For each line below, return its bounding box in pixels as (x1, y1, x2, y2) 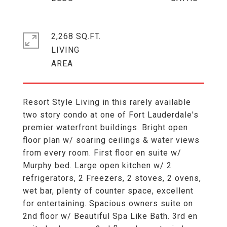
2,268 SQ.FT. (51, 31, 101, 41)
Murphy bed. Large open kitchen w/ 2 (23, 161, 172, 170)
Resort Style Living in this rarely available (23, 97, 191, 107)
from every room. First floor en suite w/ (23, 148, 181, 158)
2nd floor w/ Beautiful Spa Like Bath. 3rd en (23, 211, 198, 221)
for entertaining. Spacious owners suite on (23, 199, 193, 208)
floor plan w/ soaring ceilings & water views (23, 135, 200, 145)
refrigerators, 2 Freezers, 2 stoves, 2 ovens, (23, 173, 201, 183)
